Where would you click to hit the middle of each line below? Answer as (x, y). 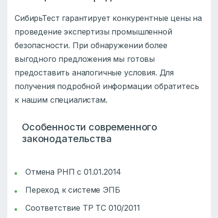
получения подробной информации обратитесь (107, 86)
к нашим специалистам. (61, 100)
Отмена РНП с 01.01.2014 (73, 172)
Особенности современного (90, 127)
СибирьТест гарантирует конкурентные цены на (109, 18)
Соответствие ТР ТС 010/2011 (83, 208)
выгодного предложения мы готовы (85, 59)
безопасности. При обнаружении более (91, 45)
